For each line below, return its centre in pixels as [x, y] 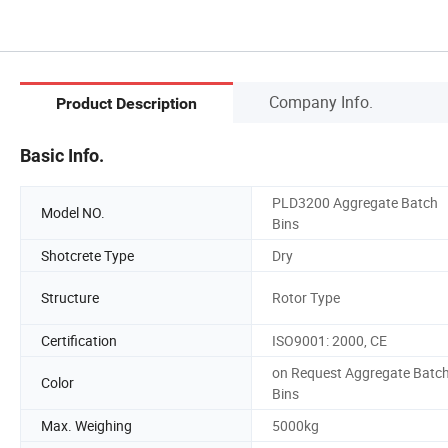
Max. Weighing [86, 425]
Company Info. [321, 101]
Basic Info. [62, 155]
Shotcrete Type [87, 255]
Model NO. [73, 213]
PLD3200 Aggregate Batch [355, 202]
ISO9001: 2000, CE [329, 340]
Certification [79, 340]
